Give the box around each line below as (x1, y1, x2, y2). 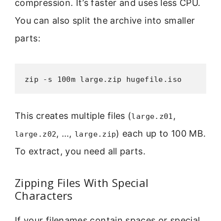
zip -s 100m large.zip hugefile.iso (25, 74, 182, 84)
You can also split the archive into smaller (15, 15, 195, 26)
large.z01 (131, 111, 173, 121)
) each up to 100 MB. (116, 128, 206, 139)
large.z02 (15, 129, 57, 139)
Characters (15, 188, 73, 203)
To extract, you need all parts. (15, 146, 146, 156)
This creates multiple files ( (15, 110, 132, 121)
